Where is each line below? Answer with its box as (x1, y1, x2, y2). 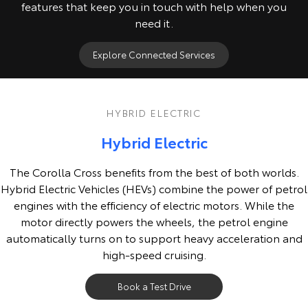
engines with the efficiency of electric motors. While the (14, 197, 294, 213)
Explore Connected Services (93, 48, 215, 61)
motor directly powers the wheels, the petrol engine (20, 213, 288, 230)
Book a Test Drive (117, 280, 191, 293)
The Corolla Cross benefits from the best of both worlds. (9, 164, 299, 180)
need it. (135, 14, 173, 31)
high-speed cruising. (102, 246, 206, 263)
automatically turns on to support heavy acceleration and (5, 230, 302, 246)
